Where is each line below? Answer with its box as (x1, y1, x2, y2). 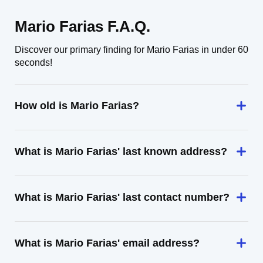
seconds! (15, 58, 52, 68)
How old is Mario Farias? (15, 100, 139, 112)
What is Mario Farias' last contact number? (15, 191, 230, 203)
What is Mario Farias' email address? (15, 237, 200, 249)
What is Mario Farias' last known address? (15, 146, 227, 157)
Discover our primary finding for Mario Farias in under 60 (15, 45, 248, 55)
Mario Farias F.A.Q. (15, 18, 150, 35)
